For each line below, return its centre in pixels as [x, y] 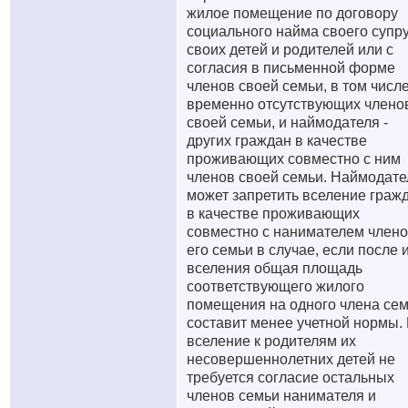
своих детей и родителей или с [290, 50]
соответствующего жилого [275, 286]
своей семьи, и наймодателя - [287, 122]
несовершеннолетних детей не [291, 359]
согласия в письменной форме [291, 68]
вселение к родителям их [271, 341]
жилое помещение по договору [292, 13]
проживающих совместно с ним [294, 159]
